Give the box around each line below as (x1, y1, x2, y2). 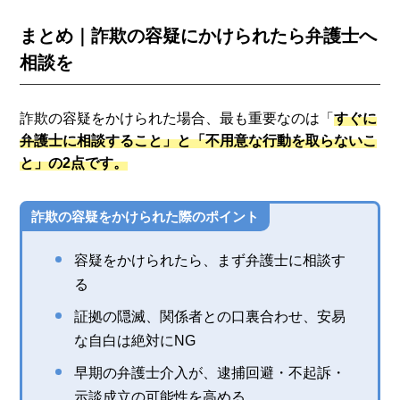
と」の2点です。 (20, 154, 129, 171)
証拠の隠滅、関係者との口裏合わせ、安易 (74, 308, 346, 324)
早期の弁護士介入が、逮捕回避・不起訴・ (74, 364, 346, 380)
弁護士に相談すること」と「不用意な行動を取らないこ (20, 132, 378, 148)
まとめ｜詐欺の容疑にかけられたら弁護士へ (20, 25, 378, 46)
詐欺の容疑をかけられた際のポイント (31, 208, 260, 224)
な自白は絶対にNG (74, 332, 196, 348)
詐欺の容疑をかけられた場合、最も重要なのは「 (20, 110, 335, 126)
